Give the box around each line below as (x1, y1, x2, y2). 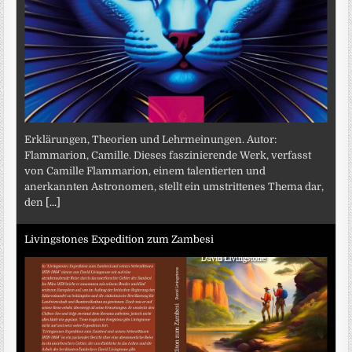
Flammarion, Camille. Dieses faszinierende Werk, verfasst (24, 149, 312, 162)
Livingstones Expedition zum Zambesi (24, 233, 214, 245)
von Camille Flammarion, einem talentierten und (24, 165, 266, 178)
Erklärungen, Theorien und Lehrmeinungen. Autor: (24, 134, 277, 146)
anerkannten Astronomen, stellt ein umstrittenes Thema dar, (24, 181, 324, 193)
